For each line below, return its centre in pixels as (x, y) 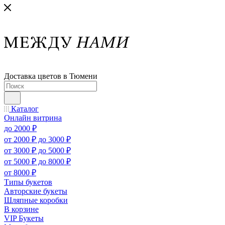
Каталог (24, 109)
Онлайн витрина (33, 118)
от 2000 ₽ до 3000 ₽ (37, 139)
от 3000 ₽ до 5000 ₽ (37, 150)
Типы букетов (28, 182)
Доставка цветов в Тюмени (51, 76)
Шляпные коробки (36, 200)
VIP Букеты (24, 218)
